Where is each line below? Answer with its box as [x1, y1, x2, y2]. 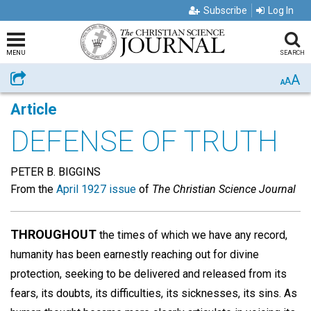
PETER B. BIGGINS [10, 165, 101, 178]
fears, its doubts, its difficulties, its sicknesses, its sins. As [10, 287, 297, 300]
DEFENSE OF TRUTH [10, 124, 278, 158]
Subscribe [203, 5, 247, 16]
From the [10, 183, 56, 196]
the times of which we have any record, [96, 228, 287, 242]
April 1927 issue [56, 183, 136, 196]
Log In [268, 5, 294, 16]
